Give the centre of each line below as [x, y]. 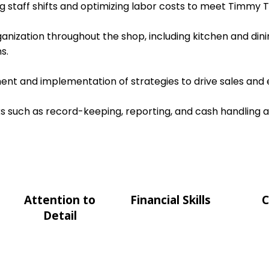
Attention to [60, 200]
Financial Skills [171, 200]
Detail [60, 216]
